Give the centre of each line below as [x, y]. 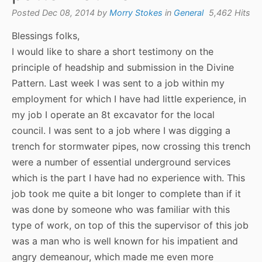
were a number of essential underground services [121, 162]
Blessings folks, [46, 36]
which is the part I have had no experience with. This [128, 178]
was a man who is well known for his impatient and [125, 241]
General [189, 13]
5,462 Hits [230, 13]
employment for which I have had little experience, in [129, 99]
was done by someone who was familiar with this [121, 210]
